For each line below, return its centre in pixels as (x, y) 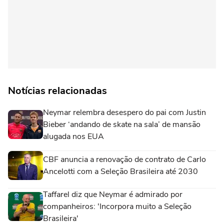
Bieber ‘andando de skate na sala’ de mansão (122, 124)
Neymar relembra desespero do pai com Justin (124, 112)
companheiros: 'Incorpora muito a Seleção (117, 206)
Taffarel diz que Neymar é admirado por (113, 194)
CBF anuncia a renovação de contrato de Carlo (124, 159)
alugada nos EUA (73, 136)
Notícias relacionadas (57, 90)
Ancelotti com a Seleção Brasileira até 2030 (120, 171)
